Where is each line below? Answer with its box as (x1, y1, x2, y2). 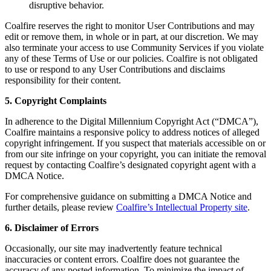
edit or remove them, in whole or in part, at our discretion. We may (5, 31, 258, 42)
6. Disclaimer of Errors (5, 223, 99, 233)
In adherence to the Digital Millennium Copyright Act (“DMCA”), (5, 116, 258, 127)
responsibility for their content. (5, 75, 123, 86)
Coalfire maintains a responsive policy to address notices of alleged (5, 127, 260, 138)
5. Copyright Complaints (5, 96, 106, 106)
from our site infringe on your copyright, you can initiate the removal (5, 149, 266, 160)
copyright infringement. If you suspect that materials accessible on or (5, 138, 266, 149)
